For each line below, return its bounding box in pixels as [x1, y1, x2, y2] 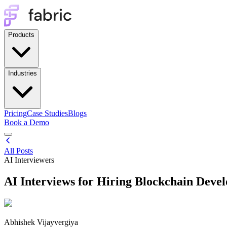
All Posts [4, 146, 33, 155]
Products [8, 31, 34, 39]
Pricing [4, 109, 27, 118]
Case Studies [27, 109, 68, 118]
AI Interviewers [4, 156, 54, 164]
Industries [8, 69, 37, 77]
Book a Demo [4, 118, 49, 127]
